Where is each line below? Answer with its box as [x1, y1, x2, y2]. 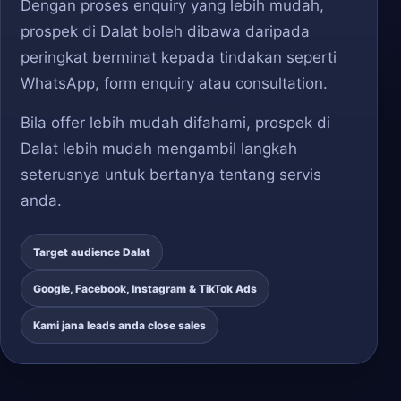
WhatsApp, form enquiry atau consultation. [21, 74, 328, 92]
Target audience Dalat [33, 245, 150, 259]
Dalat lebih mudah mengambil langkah [21, 140, 297, 158]
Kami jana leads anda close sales [33, 319, 206, 332]
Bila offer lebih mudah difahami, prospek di [21, 114, 330, 132]
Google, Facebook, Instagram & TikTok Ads [33, 282, 257, 295]
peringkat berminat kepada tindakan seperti [21, 48, 337, 66]
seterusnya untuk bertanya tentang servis [21, 166, 321, 183]
